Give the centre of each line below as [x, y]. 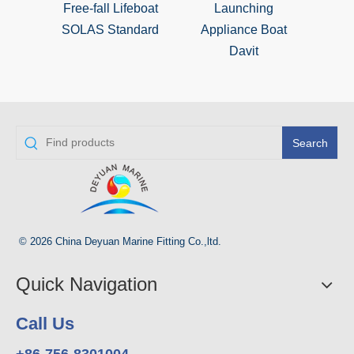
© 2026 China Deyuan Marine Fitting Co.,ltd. [122, 242]
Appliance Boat [244, 30]
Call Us [45, 324]
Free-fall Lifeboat [110, 9]
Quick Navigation [87, 284]
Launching [244, 9]
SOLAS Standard [110, 30]
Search [310, 143]
